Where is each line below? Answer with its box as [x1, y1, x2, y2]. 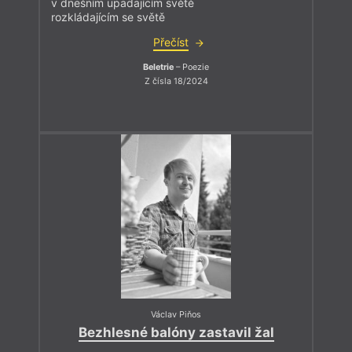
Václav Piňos [151, 309, 201, 320]
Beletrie [143, 62, 174, 73]
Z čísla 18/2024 [144, 76, 208, 86]
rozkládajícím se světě [51, 10, 165, 24]
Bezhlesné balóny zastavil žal [78, 324, 274, 340]
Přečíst [152, 35, 189, 49]
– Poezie [174, 62, 209, 73]
